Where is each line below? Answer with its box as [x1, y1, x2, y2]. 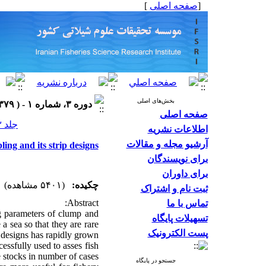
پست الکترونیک [147, 228, 208, 238]
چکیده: [71, 180, 99, 190]
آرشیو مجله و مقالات [126, 139, 208, 149]
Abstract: [66, 198, 99, 208]
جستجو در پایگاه [135, 257, 176, 264]
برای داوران [161, 169, 208, 179]
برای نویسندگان [147, 154, 208, 164]
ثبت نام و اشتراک [140, 183, 208, 194]
